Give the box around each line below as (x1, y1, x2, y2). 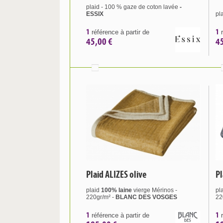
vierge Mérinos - (132, 187, 177, 194)
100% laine (101, 187, 132, 194)
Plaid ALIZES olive (86, 168, 146, 180)
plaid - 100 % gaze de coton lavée (86, 3, 180, 10)
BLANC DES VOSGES (115, 194, 177, 201)
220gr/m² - (86, 194, 115, 201)
